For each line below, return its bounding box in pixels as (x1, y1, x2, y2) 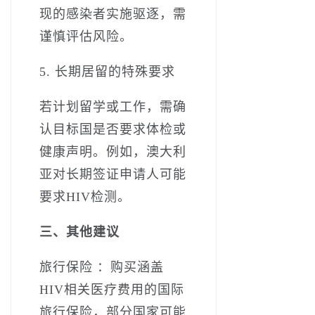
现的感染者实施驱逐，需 (39, 6, 186, 21)
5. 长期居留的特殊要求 (39, 64, 175, 79)
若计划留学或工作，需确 (39, 99, 186, 114)
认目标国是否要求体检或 (39, 122, 186, 136)
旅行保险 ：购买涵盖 (39, 259, 164, 274)
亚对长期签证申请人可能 (39, 167, 186, 181)
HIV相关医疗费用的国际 (39, 282, 184, 297)
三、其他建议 (39, 224, 120, 239)
